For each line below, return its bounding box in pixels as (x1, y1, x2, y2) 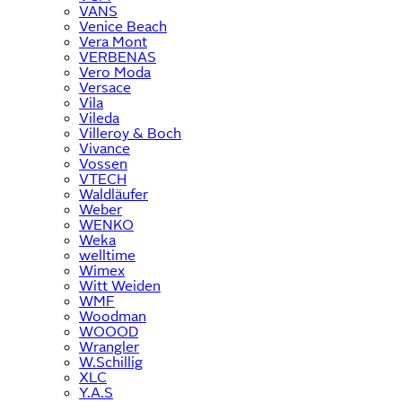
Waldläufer (79, 186, 148, 202)
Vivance (79, 140, 130, 156)
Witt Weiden (79, 277, 161, 293)
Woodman (79, 308, 146, 324)
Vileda (79, 109, 119, 126)
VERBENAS (79, 48, 156, 65)
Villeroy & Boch (79, 125, 181, 141)
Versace (79, 79, 131, 95)
